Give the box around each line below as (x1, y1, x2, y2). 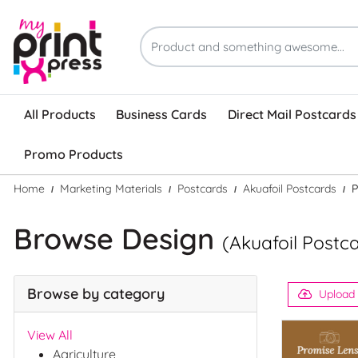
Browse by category (27, 284, 165, 303)
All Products (23, 106, 96, 123)
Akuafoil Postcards (243, 181, 336, 196)
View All (27, 326, 73, 343)
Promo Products (23, 146, 123, 163)
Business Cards (116, 106, 208, 123)
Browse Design (14, 220, 222, 257)
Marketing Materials (60, 181, 162, 196)
